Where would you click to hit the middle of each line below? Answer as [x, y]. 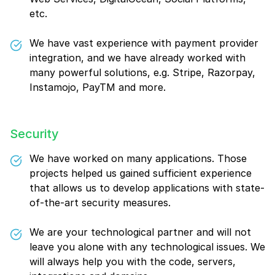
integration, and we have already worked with [137, 58]
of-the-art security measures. [100, 203]
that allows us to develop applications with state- [147, 188]
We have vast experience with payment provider [144, 43]
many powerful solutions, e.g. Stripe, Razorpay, [142, 72]
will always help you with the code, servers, [133, 261]
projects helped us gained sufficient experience [141, 173]
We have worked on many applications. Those [138, 158]
